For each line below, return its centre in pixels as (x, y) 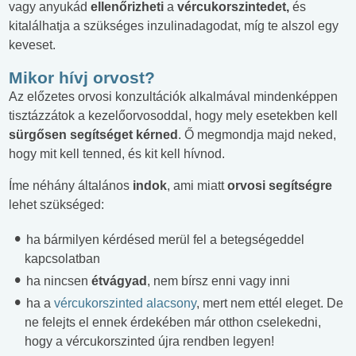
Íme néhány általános (71, 185)
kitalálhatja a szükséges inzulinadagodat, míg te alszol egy (174, 25)
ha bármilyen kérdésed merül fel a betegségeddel (164, 239)
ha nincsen (57, 281)
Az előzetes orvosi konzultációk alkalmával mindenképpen (173, 96)
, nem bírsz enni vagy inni (219, 281)
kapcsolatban (62, 258)
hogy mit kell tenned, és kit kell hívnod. (117, 153)
